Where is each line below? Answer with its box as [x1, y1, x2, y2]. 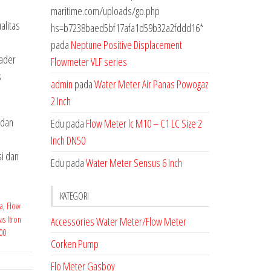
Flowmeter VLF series [50, 54, 127, 69]
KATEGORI [59, 189, 89, 203]
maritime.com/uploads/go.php [50, 4, 160, 18]
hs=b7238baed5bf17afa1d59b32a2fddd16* [50, 21, 204, 35]
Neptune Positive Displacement [70, 38, 182, 52]
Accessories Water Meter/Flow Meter [50, 214, 186, 229]
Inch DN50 [50, 133, 85, 148]
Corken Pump [50, 237, 99, 251]
